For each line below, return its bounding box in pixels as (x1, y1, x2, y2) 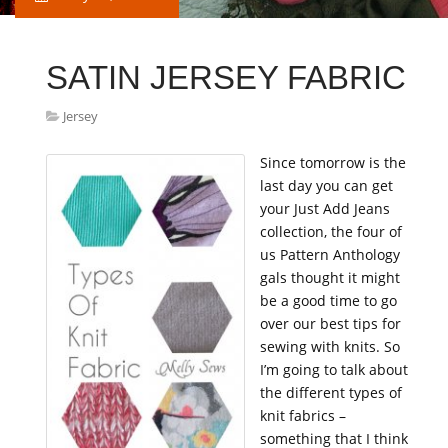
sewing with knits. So (260, 337, 400, 356)
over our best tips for (260, 314, 401, 333)
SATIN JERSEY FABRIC (46, 59, 406, 96)
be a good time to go (260, 291, 397, 310)
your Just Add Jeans (260, 199, 390, 218)
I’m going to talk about (260, 360, 408, 379)
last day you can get (260, 176, 393, 195)
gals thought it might (260, 268, 400, 287)
